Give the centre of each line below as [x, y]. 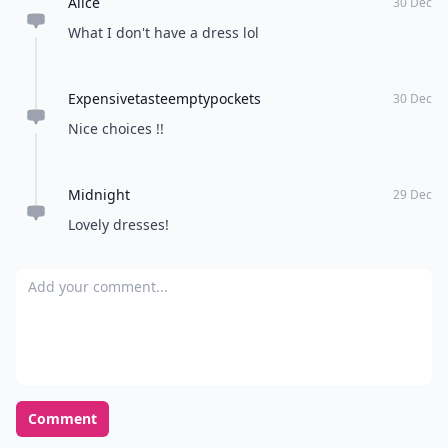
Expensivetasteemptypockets [164, 98]
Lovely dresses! [118, 224]
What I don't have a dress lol [163, 32]
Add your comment [88, 280]
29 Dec [412, 194]
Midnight [99, 194]
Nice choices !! [116, 128]
